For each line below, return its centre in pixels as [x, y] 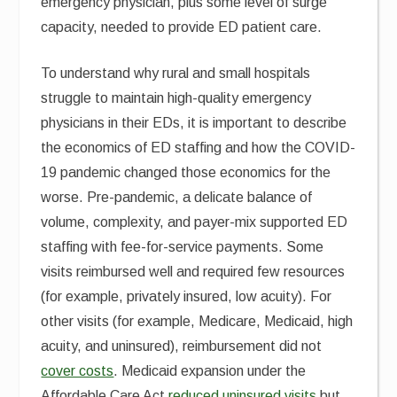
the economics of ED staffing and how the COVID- [198, 148]
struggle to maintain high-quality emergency [176, 98]
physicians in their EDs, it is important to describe [194, 123]
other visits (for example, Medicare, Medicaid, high [197, 321]
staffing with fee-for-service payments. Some [183, 247]
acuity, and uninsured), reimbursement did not [182, 346]
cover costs [78, 371]
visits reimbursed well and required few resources [193, 272]
